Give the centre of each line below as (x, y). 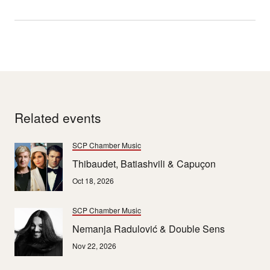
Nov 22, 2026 (94, 246)
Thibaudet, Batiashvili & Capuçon (144, 164)
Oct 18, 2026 (93, 181)
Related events (58, 118)
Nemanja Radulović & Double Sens (149, 229)
